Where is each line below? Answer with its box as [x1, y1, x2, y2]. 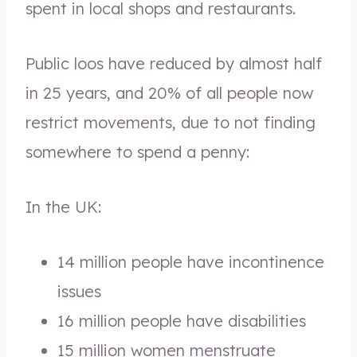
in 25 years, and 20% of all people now [25, 83, 313, 103]
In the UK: [25, 197, 101, 217]
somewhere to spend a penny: [25, 142, 249, 162]
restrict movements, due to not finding [25, 112, 316, 132]
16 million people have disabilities [57, 311, 306, 331]
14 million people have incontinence [57, 252, 324, 272]
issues [57, 281, 101, 301]
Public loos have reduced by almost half [25, 53, 322, 73]
